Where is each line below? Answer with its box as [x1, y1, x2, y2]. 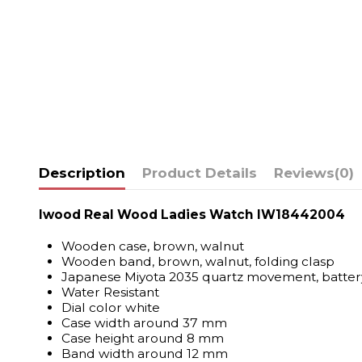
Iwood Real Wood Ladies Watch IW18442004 [38, 207, 345, 223]
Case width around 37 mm [61, 315, 227, 331]
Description [38, 164, 125, 181]
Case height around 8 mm [61, 330, 224, 347]
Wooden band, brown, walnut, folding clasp [61, 254, 335, 270]
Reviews [273, 164, 335, 181]
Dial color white [61, 300, 160, 316]
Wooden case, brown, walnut [61, 238, 244, 255]
